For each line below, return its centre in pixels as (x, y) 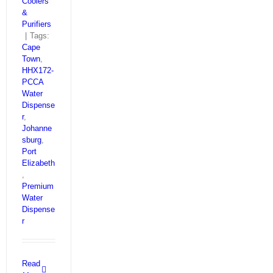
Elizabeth (38, 163)
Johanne (37, 128)
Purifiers (37, 24)
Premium (38, 186)
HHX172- (38, 70)
